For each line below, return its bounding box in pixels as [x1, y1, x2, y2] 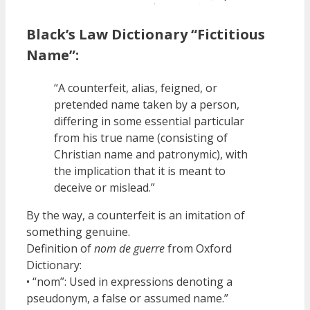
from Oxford [165, 240, 232, 256]
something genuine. [26, 224, 130, 239]
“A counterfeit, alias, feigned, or [54, 80, 217, 95]
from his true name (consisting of [54, 129, 228, 145]
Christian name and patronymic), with [54, 146, 248, 162]
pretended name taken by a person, [54, 96, 239, 112]
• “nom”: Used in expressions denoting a [26, 273, 232, 289]
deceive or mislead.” [54, 179, 155, 195]
